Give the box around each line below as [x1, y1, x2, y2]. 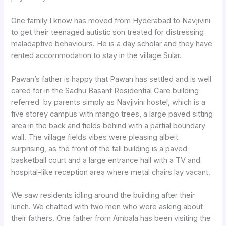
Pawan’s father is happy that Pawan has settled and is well [11, 74, 212, 84]
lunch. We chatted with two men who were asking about [11, 202, 203, 211]
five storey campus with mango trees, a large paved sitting [11, 109, 213, 119]
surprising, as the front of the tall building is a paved [11, 144, 188, 153]
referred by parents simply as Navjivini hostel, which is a [11, 97, 206, 107]
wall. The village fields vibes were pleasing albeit [11, 132, 179, 142]
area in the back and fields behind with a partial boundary [11, 121, 206, 130]
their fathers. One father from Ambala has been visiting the [11, 213, 211, 223]
